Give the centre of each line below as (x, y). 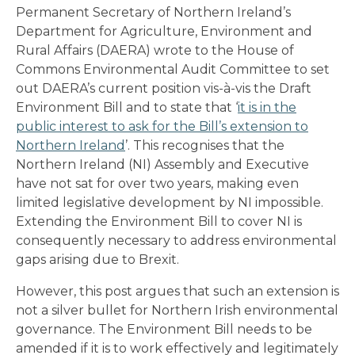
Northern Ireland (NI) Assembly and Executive (162, 164)
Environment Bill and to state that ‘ (127, 107)
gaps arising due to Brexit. (97, 259)
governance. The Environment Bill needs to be (164, 329)
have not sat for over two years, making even (157, 183)
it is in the (267, 107)
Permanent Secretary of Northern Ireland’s (153, 12)
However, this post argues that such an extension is (177, 291)
